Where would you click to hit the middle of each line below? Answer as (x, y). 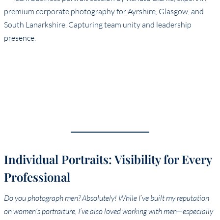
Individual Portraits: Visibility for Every (108, 159)
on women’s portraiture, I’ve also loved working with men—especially (109, 211)
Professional (37, 177)
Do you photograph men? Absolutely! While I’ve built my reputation (107, 198)
